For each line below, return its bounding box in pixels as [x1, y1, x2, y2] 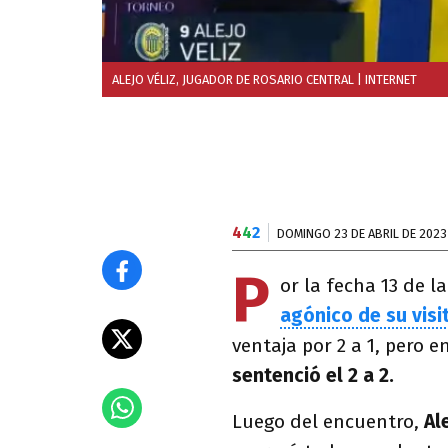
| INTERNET [354, 72, 417, 87]
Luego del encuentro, [232, 410, 424, 433]
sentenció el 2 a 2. [232, 364, 399, 387]
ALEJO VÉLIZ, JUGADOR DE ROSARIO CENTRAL [112, 72, 354, 87]
